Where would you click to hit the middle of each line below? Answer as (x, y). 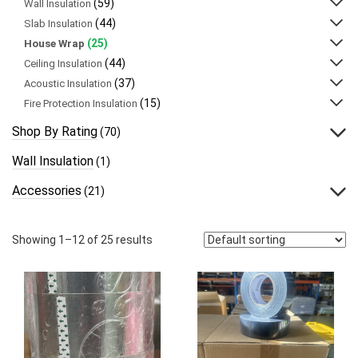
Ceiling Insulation (63, 64)
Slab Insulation (58, 24)
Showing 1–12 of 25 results (82, 240)
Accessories (47, 191)
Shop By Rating (55, 132)
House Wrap (54, 44)
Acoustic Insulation (68, 84)
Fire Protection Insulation (81, 104)
